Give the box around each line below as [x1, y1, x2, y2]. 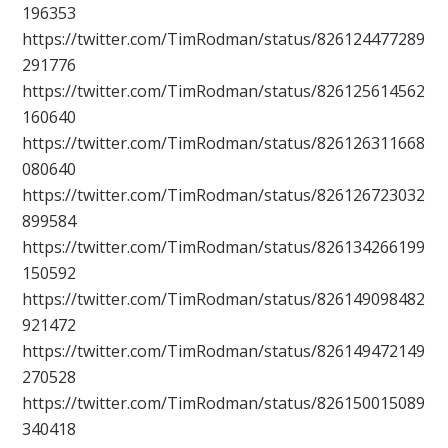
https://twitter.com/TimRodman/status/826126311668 [22, 132, 426, 155]
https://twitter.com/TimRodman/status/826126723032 [22, 184, 426, 207]
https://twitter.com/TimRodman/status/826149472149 [22, 340, 426, 363]
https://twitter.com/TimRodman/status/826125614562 [22, 80, 426, 103]
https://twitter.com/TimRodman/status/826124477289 [22, 28, 426, 51]
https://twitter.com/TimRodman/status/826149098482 [22, 288, 426, 311]
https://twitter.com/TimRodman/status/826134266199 [22, 236, 426, 259]
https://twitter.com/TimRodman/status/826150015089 [22, 392, 426, 415]
